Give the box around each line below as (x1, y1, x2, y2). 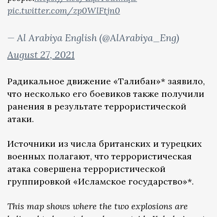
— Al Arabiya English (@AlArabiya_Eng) (7, 31, 179, 44)
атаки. (7, 113, 34, 124)
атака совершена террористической (7, 163, 166, 174)
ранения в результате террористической (7, 100, 186, 112)
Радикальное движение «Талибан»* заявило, (7, 75, 205, 87)
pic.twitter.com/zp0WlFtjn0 (7, 4, 120, 16)
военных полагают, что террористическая (7, 150, 192, 162)
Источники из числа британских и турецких (7, 138, 202, 149)
